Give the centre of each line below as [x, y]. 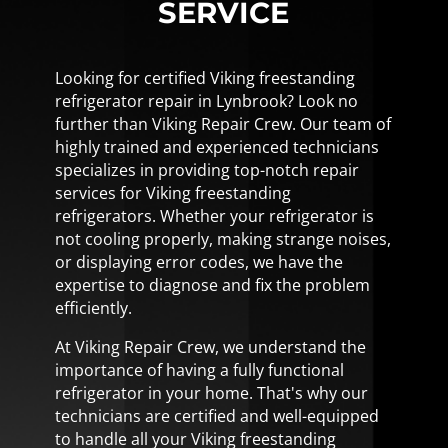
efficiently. [93, 307]
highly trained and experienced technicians [216, 146]
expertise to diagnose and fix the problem [212, 284]
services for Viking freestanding [172, 192]
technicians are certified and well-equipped [216, 415]
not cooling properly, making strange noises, [222, 238]
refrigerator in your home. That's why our [211, 392]
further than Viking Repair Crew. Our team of [222, 123]
